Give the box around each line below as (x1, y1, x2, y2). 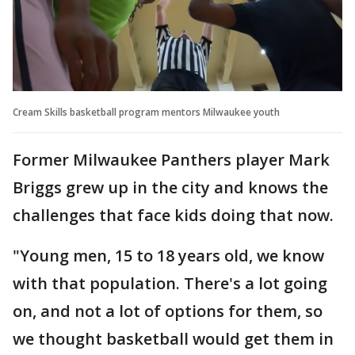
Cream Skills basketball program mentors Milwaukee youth (13, 105, 280, 119)
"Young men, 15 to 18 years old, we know (13, 244, 324, 266)
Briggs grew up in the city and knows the (13, 176, 328, 198)
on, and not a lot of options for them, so (13, 300, 323, 322)
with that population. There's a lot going (13, 272, 327, 294)
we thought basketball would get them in (13, 327, 334, 349)
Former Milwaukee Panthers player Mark (13, 148, 330, 170)
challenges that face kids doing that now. (13, 204, 334, 226)
